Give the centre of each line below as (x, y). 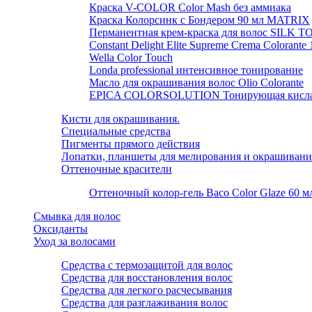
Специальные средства (116, 131)
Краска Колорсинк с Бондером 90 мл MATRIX (200, 20)
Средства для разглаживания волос (145, 303)
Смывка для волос (77, 216)
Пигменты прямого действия (131, 144)
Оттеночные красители (117, 169)
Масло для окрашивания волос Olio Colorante (196, 83)
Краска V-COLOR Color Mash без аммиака (190, 7)
